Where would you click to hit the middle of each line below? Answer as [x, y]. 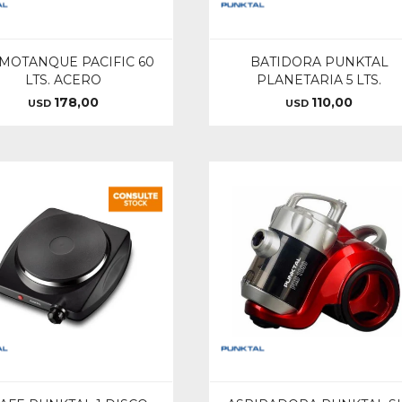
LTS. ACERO [64, 79]
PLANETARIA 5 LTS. [319, 79]
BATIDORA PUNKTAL [319, 61]
